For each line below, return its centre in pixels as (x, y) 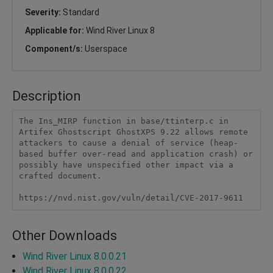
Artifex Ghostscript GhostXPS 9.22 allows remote (133, 132)
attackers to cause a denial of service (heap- (128, 143)
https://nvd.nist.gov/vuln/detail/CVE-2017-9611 (131, 198)
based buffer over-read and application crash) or (136, 154)
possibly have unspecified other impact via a (126, 165)
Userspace (106, 48)
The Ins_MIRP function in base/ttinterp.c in (123, 121)
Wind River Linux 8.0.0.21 (75, 256)
